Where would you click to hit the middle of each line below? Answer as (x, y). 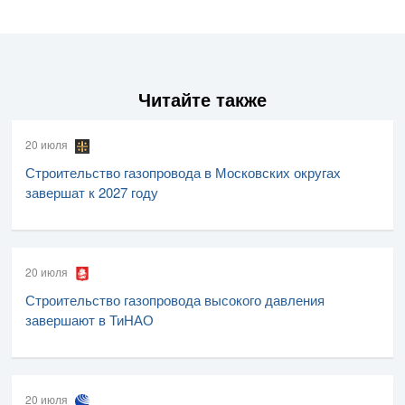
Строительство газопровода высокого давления (175, 299)
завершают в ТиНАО (89, 319)
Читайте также (202, 99)
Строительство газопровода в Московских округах (183, 172)
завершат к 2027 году (92, 192)
